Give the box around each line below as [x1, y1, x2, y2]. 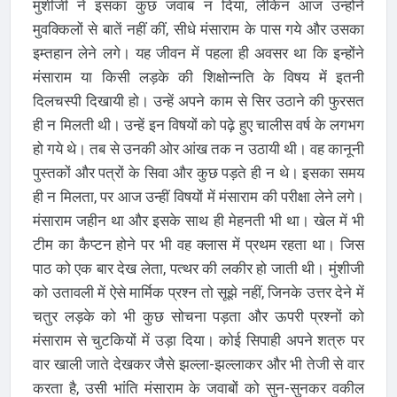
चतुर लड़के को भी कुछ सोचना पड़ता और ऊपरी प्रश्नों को [32, 307, 365, 325]
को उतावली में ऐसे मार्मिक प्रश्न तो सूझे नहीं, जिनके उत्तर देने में [32, 283, 365, 301]
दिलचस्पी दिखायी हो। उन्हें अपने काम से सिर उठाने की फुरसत [32, 91, 365, 110]
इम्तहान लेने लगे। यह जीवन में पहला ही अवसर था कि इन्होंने [32, 43, 365, 62]
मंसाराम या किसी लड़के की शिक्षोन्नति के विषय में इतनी [32, 67, 365, 86]
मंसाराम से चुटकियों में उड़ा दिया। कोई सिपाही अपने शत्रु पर [32, 331, 365, 349]
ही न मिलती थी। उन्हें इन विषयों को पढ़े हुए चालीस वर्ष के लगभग [32, 115, 365, 134]
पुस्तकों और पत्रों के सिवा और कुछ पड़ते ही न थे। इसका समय [32, 163, 365, 182]
